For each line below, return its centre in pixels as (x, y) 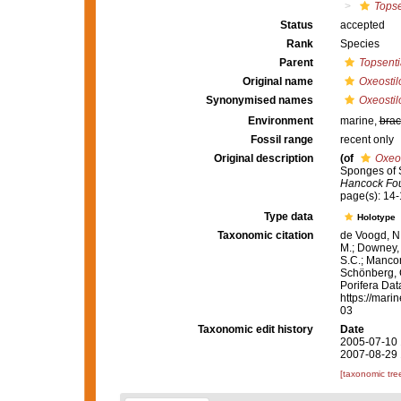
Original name (277, 81)
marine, (359, 121)
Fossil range (282, 140)
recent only (367, 140)
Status (296, 25)
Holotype (377, 218)
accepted (362, 25)
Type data (288, 217)
